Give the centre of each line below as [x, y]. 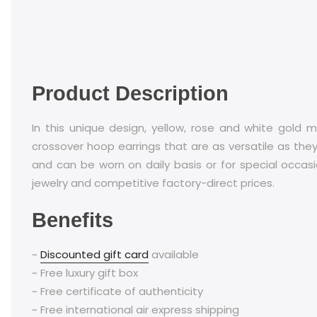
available [174, 254]
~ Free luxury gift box [85, 272]
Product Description [130, 94]
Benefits [73, 220]
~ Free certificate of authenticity [117, 291]
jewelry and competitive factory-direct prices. [153, 183]
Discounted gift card [94, 254]
